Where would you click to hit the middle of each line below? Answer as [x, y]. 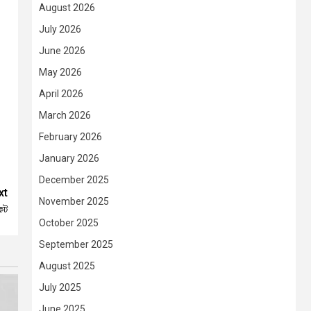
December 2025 [74, 180]
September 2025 [76, 245]
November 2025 [74, 202]
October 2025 [69, 223]
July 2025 [60, 288]
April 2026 [61, 94]
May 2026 [60, 73]
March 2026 [65, 116]
